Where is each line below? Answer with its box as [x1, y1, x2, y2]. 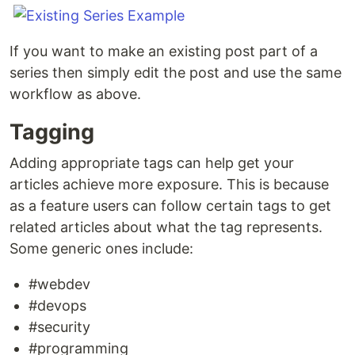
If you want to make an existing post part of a [10, 43, 318, 59]
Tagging [10, 119, 94, 145]
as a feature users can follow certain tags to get [10, 197, 331, 214]
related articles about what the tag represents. [10, 219, 323, 235]
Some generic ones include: [10, 240, 193, 257]
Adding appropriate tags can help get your [10, 155, 294, 171]
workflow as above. [10, 86, 141, 102]
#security [29, 319, 90, 335]
